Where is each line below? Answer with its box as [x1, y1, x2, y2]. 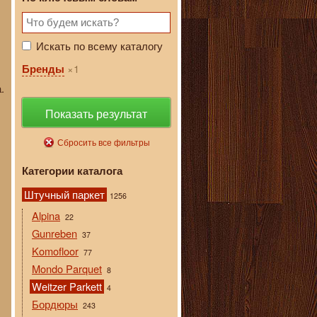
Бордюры [32, 296, 78, 312]
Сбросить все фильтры [57, 136, 150, 149]
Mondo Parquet [32, 261, 102, 277]
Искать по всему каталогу [36, 38, 163, 54]
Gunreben [32, 226, 77, 241]
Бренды [22, 62, 64, 77]
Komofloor [32, 243, 79, 259]
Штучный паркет [24, 187, 105, 202]
